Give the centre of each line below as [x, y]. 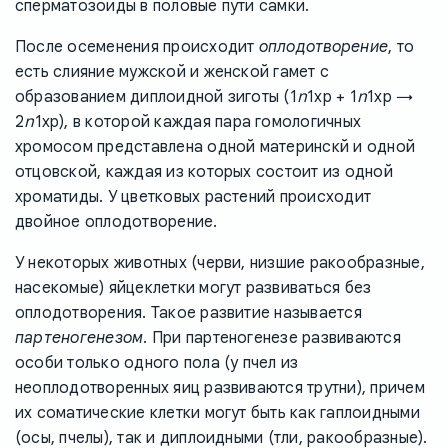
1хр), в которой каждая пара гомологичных [198, 122]
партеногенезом [79, 338]
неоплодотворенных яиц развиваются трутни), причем [220, 388]
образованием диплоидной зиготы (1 [156, 97]
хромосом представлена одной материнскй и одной [215, 147]
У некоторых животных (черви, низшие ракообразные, [220, 263]
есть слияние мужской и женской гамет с [172, 72]
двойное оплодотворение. [116, 222]
